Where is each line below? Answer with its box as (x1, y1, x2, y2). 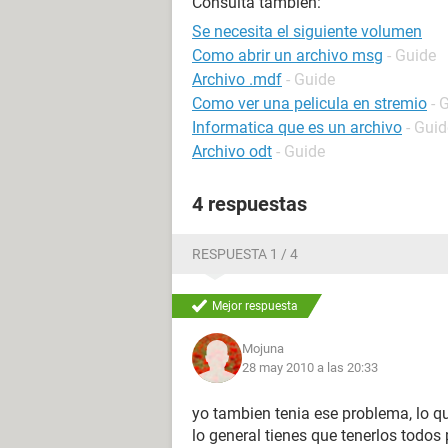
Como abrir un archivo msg (192, 46, 383, 65)
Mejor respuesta (212, 299, 298, 313)
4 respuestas (192, 192, 307, 216)
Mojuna (242, 341, 284, 356)
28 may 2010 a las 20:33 (242, 360, 378, 375)
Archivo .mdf (192, 70, 282, 89)
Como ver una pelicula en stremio (192, 94, 427, 113)
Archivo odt (192, 142, 272, 161)
